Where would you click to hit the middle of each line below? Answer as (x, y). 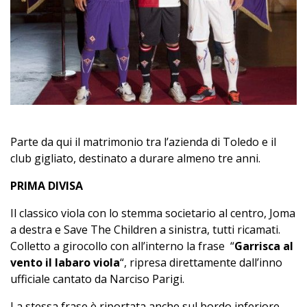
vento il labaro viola (65, 263)
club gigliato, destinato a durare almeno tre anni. (135, 159)
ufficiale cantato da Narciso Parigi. (97, 279)
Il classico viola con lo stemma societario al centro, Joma (153, 213)
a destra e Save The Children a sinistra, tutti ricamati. (145, 230)
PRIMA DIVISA (47, 186)
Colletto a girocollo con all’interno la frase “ (122, 246)
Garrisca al (264, 246)
